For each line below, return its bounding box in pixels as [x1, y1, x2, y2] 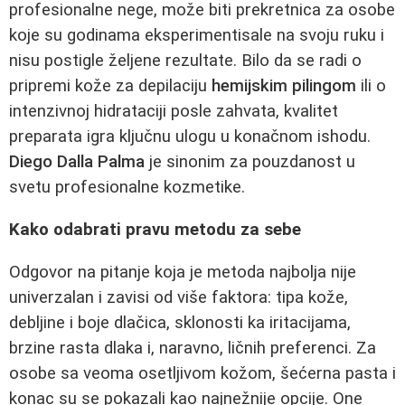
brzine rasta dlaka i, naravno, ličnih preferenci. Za [9, 337, 376, 358]
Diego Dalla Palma [9, 152, 145, 173]
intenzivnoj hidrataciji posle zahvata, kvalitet [9, 101, 338, 122]
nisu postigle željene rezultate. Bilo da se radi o [9, 51, 362, 71]
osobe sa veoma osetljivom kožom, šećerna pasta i [9, 363, 396, 383]
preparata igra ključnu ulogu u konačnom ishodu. [9, 127, 371, 147]
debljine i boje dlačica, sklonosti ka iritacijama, [9, 312, 351, 333]
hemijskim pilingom [212, 76, 356, 97]
